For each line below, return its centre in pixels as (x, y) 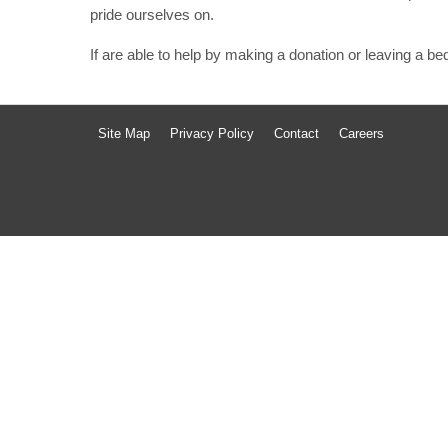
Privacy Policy (212, 133)
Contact (297, 133)
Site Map (124, 133)
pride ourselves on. (151, 14)
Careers (362, 133)
